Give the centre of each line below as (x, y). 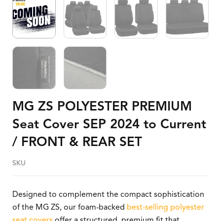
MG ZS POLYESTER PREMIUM (102, 106)
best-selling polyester (166, 207)
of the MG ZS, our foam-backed (70, 207)
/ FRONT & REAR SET (77, 142)
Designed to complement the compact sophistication (108, 194)
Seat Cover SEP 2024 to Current (109, 124)
